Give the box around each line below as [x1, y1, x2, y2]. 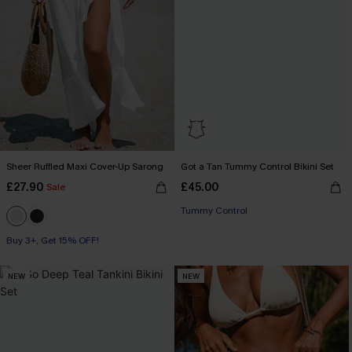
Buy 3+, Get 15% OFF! [6, 234, 99, 247]
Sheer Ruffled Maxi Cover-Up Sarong [6, 160, 163, 173]
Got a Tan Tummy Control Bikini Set [181, 160, 334, 173]
